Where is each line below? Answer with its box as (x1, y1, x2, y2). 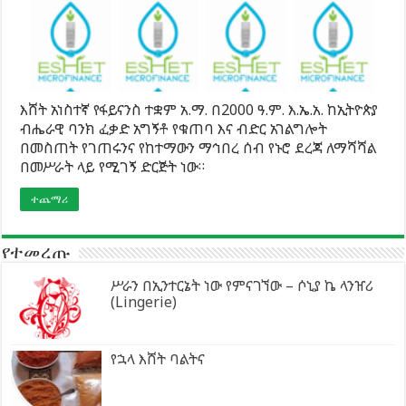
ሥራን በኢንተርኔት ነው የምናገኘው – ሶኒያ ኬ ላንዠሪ (111, 275, 374, 295)
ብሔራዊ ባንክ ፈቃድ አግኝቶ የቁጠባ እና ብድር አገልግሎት (20, 118, 328, 139)
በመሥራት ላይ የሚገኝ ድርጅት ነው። (20, 156, 206, 177)
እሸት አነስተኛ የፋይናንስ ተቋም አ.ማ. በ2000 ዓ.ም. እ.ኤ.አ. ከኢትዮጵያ (20, 99, 379, 120)
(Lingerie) (111, 291, 178, 312)
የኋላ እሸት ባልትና (111, 348, 206, 369)
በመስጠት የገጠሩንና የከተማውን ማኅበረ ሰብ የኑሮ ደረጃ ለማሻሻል (20, 137, 378, 158)
